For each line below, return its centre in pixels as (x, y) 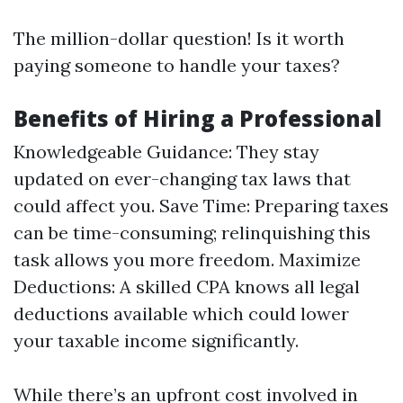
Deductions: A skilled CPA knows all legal (187, 287)
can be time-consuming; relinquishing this (192, 233)
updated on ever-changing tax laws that (182, 179)
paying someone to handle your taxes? (177, 65)
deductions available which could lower (181, 313)
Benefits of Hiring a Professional (197, 118)
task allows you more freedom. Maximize (187, 260)
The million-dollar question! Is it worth (179, 38)
